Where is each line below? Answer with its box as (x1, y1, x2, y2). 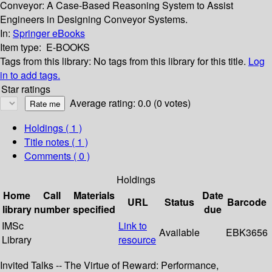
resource (118, 233, 156, 247)
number (34, 202, 70, 217)
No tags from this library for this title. (93, 54, 246, 69)
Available (159, 225, 200, 240)
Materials (73, 188, 115, 203)
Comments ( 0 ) (24, 149, 90, 163)
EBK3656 (226, 225, 268, 240)
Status (165, 195, 194, 209)
